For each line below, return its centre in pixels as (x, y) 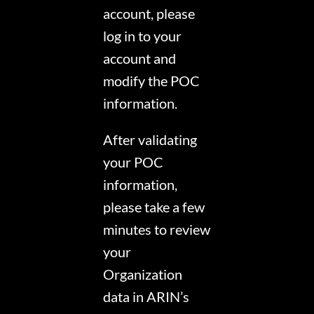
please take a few (154, 207)
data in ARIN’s (146, 297)
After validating (150, 140)
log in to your (143, 36)
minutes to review (157, 230)
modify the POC (152, 81)
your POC (134, 162)
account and (140, 59)
